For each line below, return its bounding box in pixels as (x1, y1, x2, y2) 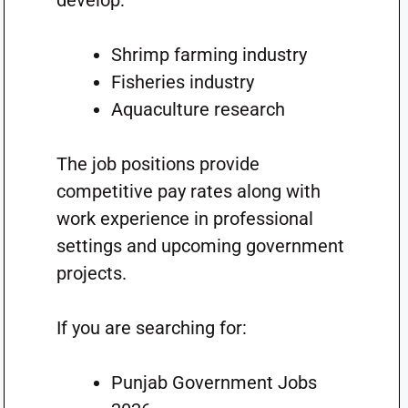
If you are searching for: (56, 317, 247, 339)
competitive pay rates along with (56, 180, 321, 202)
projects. (56, 262, 127, 284)
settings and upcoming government (56, 235, 344, 257)
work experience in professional (56, 208, 313, 229)
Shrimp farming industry (110, 44, 307, 66)
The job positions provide (56, 153, 260, 175)
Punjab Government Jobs (110, 372, 317, 393)
